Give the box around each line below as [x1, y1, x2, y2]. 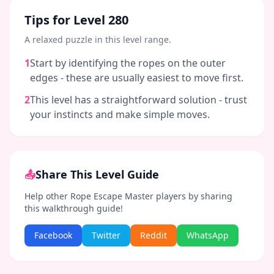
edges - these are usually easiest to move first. [30, 71, 243, 84]
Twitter [92, 229, 120, 241]
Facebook [34, 229, 72, 241]
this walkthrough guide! [24, 202, 123, 214]
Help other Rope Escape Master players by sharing [24, 190, 232, 202]
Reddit [140, 229, 167, 241]
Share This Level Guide [35, 167, 159, 182]
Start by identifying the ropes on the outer [30, 56, 226, 70]
